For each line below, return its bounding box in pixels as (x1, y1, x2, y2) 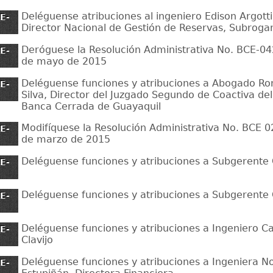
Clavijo (21, 233, 53, 246)
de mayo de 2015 (21, 55, 107, 67)
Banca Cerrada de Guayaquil (21, 100, 161, 112)
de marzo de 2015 (21, 133, 110, 145)
